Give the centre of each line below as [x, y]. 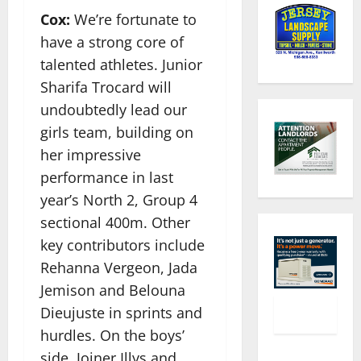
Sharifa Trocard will [106, 87]
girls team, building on [117, 132]
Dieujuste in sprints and [121, 312]
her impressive [91, 154]
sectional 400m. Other [115, 222]
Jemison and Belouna [113, 290]
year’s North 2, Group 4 [119, 199]
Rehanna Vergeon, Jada [119, 267]
